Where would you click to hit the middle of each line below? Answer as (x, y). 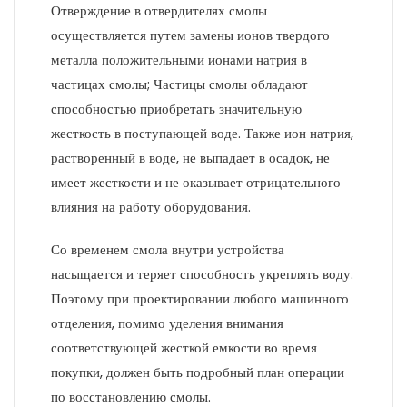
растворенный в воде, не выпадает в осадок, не (190, 158)
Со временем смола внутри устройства (168, 249)
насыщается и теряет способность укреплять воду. (202, 274)
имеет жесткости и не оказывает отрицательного (196, 182)
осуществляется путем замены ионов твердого (190, 35)
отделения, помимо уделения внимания (167, 323)
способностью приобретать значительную (176, 109)
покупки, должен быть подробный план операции (198, 372)
